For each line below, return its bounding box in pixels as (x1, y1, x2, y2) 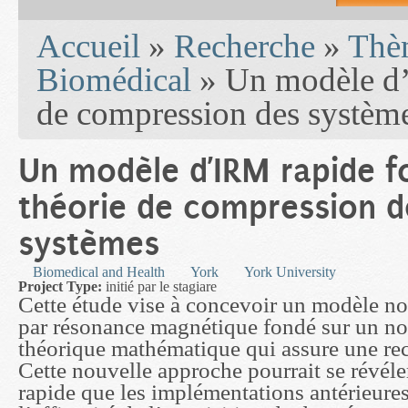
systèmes (18, 223, 159, 265)
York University (244, 264, 336, 280)
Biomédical (36, 61, 191, 99)
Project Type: (18, 279, 106, 295)
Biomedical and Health (33, 264, 165, 280)
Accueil (36, 27, 140, 66)
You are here (18, 19, 91, 36)
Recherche (174, 27, 315, 66)
